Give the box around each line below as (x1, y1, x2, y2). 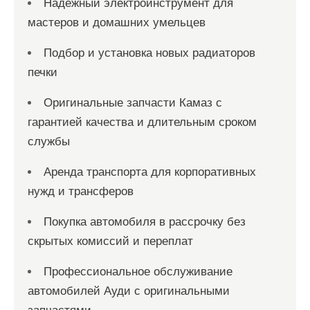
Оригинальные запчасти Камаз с (44, 96, 222, 109)
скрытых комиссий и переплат (28, 235, 193, 248)
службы (28, 135, 70, 148)
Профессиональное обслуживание (44, 265, 232, 278)
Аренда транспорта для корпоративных (44, 165, 256, 179)
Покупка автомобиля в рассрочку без (44, 215, 246, 228)
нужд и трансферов (28, 185, 134, 198)
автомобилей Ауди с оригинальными (28, 284, 230, 298)
